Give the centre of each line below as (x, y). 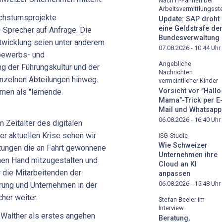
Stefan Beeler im (182, 200)
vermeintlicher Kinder (188, 80)
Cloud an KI (178, 165)
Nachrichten (176, 72)
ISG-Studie (173, 135)
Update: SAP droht (189, 19)
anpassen (174, 174)
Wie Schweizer (183, 146)
